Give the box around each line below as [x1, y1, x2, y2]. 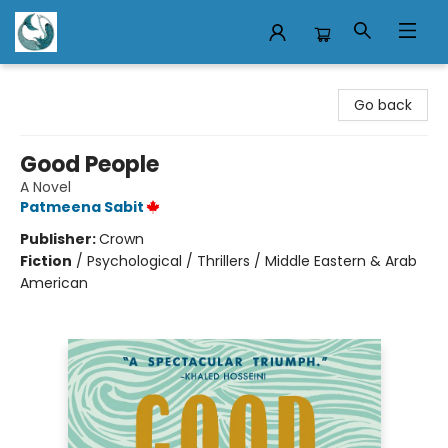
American [20, 273, 88, 293]
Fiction [20, 251, 72, 271]
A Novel [20, 177, 71, 197]
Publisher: [20, 229, 99, 249]
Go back [354, 95, 412, 115]
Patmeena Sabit [20, 197, 144, 217]
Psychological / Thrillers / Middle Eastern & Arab [87, 251, 417, 271]
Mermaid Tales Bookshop [15, 73, 189, 93]
